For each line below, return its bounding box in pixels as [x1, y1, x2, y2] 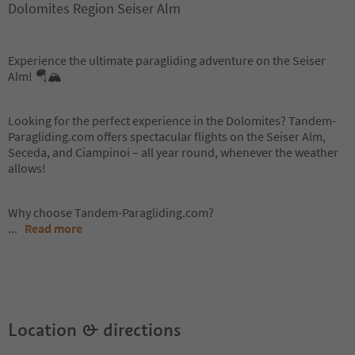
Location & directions [8, 319, 181, 341]
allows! [8, 160, 46, 176]
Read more [25, 220, 82, 236]
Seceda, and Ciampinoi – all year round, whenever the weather [8, 144, 338, 160]
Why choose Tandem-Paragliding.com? [8, 204, 214, 220]
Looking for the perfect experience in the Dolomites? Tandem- [8, 113, 336, 128]
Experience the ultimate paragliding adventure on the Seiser [8, 52, 326, 68]
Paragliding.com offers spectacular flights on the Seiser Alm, [8, 128, 326, 144]
